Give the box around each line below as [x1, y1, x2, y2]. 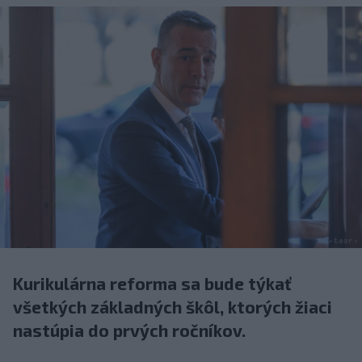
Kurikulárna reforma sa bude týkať [13, 272, 292, 293]
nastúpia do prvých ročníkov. [13, 319, 246, 340]
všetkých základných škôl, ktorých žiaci [13, 296, 332, 317]
